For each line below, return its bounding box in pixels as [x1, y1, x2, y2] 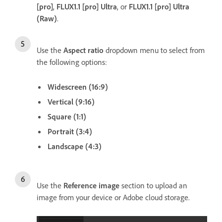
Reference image [63, 180, 119, 190]
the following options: [37, 56, 107, 67]
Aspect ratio [63, 45, 104, 55]
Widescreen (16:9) [48, 81, 108, 92]
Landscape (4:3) [48, 141, 102, 151]
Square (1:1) [48, 111, 86, 121]
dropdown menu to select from [104, 45, 205, 55]
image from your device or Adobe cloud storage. [37, 192, 190, 202]
